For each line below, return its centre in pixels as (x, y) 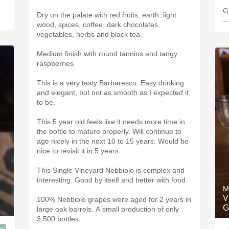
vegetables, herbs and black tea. (90, 34)
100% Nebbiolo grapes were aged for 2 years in (114, 199)
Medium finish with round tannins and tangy (107, 54)
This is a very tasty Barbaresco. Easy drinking (110, 83)
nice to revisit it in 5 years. (80, 151)
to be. (47, 102)
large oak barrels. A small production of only (108, 209)
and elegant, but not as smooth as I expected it (113, 93)
